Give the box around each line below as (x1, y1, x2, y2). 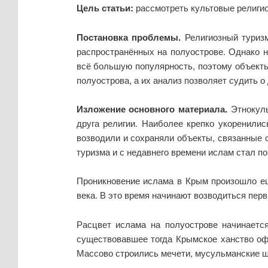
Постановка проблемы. (76, 30, 185, 44)
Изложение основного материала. (76, 102, 231, 116)
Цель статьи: (76, 1, 133, 15)
